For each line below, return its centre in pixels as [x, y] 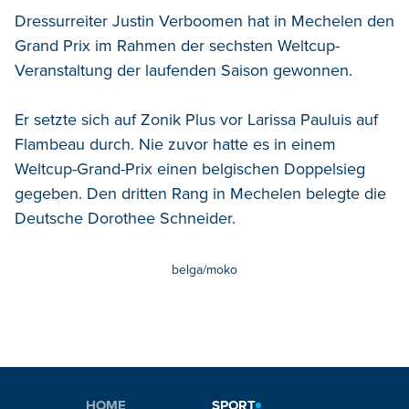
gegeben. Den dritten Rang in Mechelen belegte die [200, 193]
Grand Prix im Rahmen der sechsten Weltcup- [177, 45]
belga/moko [204, 269]
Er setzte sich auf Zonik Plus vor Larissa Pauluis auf [196, 119]
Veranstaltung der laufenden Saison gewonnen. [184, 70]
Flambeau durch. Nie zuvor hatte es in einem [175, 144]
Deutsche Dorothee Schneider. [125, 218]
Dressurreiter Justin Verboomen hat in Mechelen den [204, 21]
